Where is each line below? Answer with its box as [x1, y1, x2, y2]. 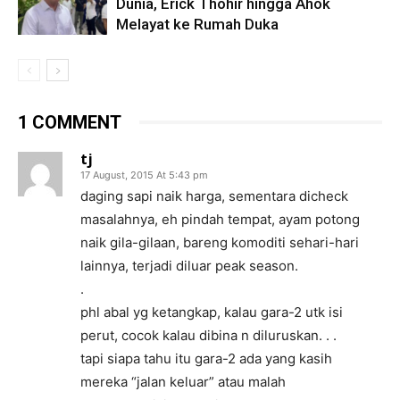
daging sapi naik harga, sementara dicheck [80, 187, 348, 204]
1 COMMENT [18, 111, 121, 133]
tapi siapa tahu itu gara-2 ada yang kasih [80, 349, 332, 367]
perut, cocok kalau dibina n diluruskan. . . [80, 326, 337, 344]
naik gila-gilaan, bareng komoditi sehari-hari [80, 233, 359, 251]
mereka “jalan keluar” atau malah [80, 372, 286, 390]
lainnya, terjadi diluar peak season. [80, 256, 298, 274]
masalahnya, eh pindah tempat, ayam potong [80, 210, 360, 228]
